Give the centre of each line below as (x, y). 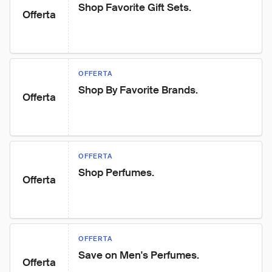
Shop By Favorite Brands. (138, 90)
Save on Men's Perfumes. (139, 255)
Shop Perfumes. (116, 172)
